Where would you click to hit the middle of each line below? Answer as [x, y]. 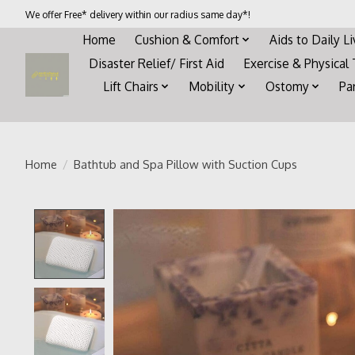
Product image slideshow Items [211, 218]
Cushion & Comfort [187, 39]
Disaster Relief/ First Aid [157, 63]
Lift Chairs [130, 87]
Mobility [212, 87]
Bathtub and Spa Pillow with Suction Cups [185, 164]
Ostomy [287, 87]
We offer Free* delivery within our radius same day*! [138, 14]
